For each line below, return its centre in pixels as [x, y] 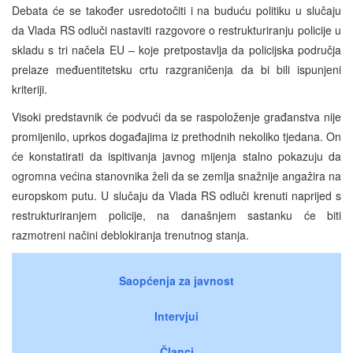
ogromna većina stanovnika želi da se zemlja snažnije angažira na [176, 175]
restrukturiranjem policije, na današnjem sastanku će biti [176, 215]
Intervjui [176, 316]
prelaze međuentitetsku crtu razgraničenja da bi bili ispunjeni [176, 69]
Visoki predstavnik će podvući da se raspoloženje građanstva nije [176, 116]
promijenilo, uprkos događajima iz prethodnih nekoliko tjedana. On [176, 136]
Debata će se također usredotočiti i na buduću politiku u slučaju [176, 10]
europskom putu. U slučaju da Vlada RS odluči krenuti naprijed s [176, 195]
